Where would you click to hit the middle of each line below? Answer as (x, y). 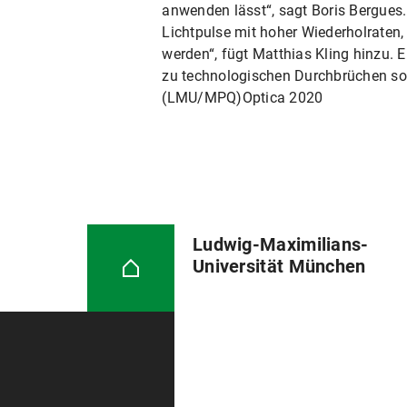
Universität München (279, 267)
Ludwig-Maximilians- (280, 245)
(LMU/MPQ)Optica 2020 (243, 98)
